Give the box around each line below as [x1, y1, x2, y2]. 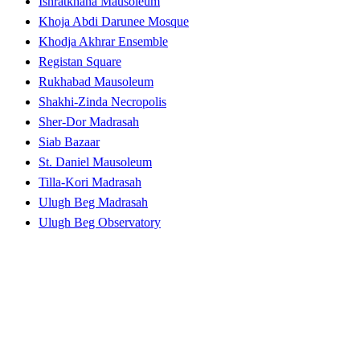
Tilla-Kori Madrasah [39, 175, 141, 190]
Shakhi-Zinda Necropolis [39, 95, 166, 109]
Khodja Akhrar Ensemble [39, 35, 168, 49]
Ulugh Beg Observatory [39, 215, 161, 230]
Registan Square [39, 55, 121, 69]
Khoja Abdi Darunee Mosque [39, 14, 189, 29]
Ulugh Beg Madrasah [39, 195, 148, 210]
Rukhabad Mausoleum [39, 75, 153, 89]
